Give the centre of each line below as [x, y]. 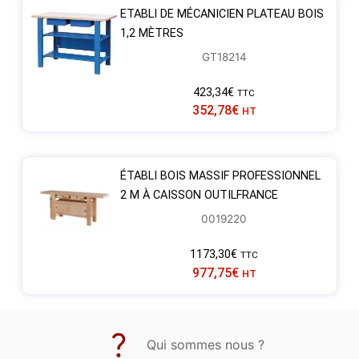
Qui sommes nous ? [206, 344]
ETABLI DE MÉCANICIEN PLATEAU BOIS [222, 14]
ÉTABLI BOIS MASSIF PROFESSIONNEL [220, 176]
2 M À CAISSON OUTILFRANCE [199, 196]
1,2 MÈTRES [151, 33]
